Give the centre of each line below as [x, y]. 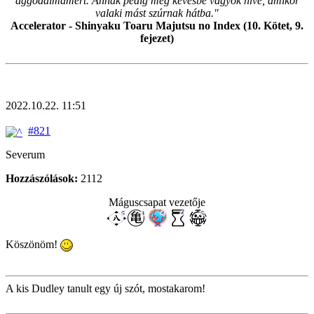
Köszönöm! [33, 244]
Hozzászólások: [42, 178]
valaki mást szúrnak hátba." [157, 13]
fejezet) [157, 39]
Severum [25, 154]
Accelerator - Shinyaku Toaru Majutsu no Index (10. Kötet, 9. [157, 26]
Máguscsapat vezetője [157, 202]
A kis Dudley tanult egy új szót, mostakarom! [105, 288]
